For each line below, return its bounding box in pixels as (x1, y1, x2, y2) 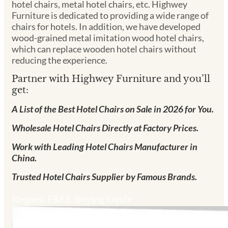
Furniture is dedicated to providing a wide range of (12, 10, 209, 21)
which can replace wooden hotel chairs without (12, 43, 196, 55)
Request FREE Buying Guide (12, 194, 132, 205)
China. (12, 152, 37, 164)
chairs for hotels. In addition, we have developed (12, 21, 201, 33)
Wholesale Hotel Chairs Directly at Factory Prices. (12, 122, 198, 134)
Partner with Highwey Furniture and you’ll (12, 73, 210, 85)
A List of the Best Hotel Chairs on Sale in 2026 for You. (12, 103, 214, 115)
